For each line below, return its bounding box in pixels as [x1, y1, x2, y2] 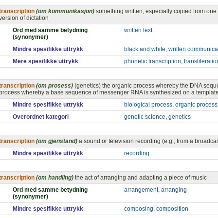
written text [124, 27, 152, 34]
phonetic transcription [124, 58, 181, 65]
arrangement [124, 186, 158, 193]
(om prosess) [36, 82, 73, 89]
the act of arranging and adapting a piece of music [75, 174, 207, 181]
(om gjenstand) [36, 138, 77, 145]
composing [124, 205, 153, 212]
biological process [124, 101, 172, 108]
